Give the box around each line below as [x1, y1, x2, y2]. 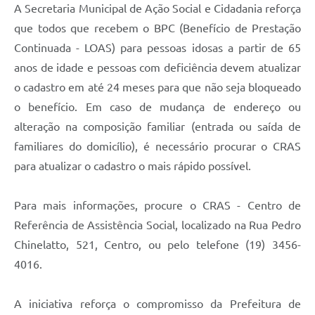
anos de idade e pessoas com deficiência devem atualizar [14, 61, 301, 75]
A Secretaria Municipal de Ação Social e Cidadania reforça [14, 2, 301, 15]
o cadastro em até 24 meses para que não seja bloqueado [14, 81, 301, 94]
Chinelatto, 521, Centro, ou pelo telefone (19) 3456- [14, 238, 301, 252]
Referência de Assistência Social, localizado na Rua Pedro [14, 219, 301, 232]
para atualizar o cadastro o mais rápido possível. [14, 160, 251, 173]
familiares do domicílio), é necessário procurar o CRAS [14, 140, 301, 153]
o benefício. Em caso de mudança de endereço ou [14, 101, 301, 114]
